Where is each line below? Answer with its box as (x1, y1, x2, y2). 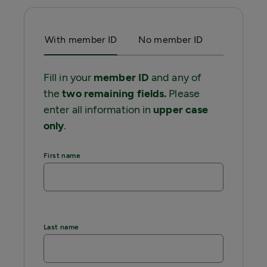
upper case (153, 103, 209, 116)
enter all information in (44, 103, 154, 116)
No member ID (138, 34, 203, 45)
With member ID (45, 34, 117, 45)
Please (166, 87, 200, 100)
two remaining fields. (62, 87, 167, 100)
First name (48, 151, 81, 160)
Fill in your (44, 71, 94, 84)
